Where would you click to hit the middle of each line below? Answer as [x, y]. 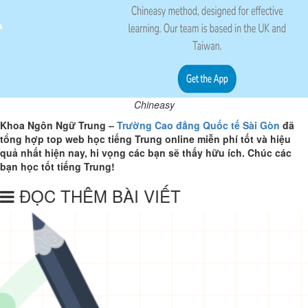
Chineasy [154, 104]
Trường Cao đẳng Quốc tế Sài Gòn [198, 125]
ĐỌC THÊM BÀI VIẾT [98, 195]
